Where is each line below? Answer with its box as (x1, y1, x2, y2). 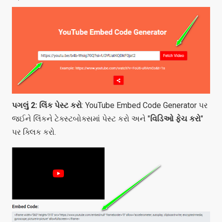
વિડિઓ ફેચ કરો (150, 113, 201, 123)
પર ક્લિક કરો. (12, 127, 56, 137)
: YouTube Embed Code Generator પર (82, 100, 208, 110)
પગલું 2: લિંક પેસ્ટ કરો (12, 100, 82, 110)
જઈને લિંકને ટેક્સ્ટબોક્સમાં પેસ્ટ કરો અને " (12, 113, 150, 123)
